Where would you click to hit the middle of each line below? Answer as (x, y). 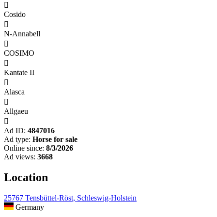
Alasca (14, 92)
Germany (29, 207)
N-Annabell (22, 34)
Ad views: (20, 157)
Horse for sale (55, 139)
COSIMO (19, 53)
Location (26, 178)
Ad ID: (15, 131)
